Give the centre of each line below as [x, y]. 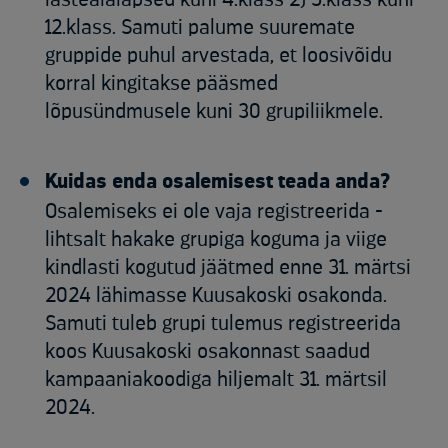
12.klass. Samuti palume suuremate [200, 28]
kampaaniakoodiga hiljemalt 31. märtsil [216, 380]
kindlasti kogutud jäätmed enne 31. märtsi [228, 268]
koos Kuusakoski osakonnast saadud [207, 352]
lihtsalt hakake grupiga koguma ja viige [216, 240]
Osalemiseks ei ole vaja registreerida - [214, 212]
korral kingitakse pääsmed [161, 84]
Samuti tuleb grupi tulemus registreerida [223, 324]
